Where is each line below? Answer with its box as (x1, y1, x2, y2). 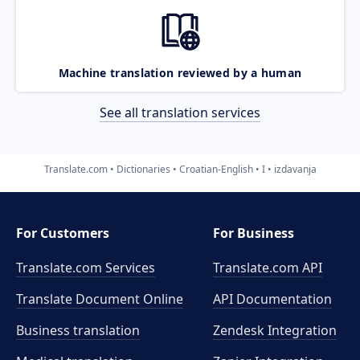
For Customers (16, 224, 109, 242)
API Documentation (213, 290, 333, 308)
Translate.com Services (16, 259, 155, 276)
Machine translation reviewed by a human (58, 64, 302, 80)
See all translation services (100, 103, 260, 121)
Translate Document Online (16, 290, 183, 308)
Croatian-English (178, 162, 253, 176)
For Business (213, 224, 295, 242)
